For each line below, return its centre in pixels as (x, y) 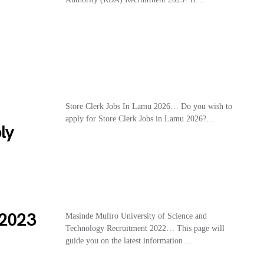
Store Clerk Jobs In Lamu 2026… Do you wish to (148, 106)
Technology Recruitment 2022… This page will (145, 228)
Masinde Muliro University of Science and (136, 216)
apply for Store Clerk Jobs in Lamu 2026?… (140, 118)
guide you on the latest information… (128, 240)
